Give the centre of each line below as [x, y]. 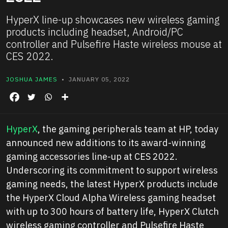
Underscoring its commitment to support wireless [112, 170]
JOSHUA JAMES [32, 79]
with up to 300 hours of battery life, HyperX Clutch [112, 212]
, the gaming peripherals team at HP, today [128, 129]
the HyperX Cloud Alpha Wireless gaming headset [111, 198]
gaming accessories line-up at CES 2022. [92, 157]
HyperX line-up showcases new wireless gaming [113, 20]
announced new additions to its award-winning [106, 143]
